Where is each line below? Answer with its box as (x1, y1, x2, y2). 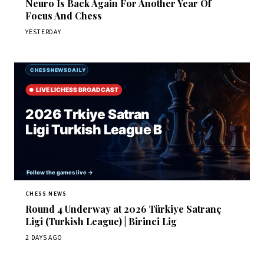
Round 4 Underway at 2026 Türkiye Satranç (25, 203, 222, 216)
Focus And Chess (25, 9, 103, 22)
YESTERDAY (25, 27, 61, 37)
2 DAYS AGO (25, 232, 63, 243)
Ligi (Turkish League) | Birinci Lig (25, 215, 177, 228)
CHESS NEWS (25, 189, 67, 198)
